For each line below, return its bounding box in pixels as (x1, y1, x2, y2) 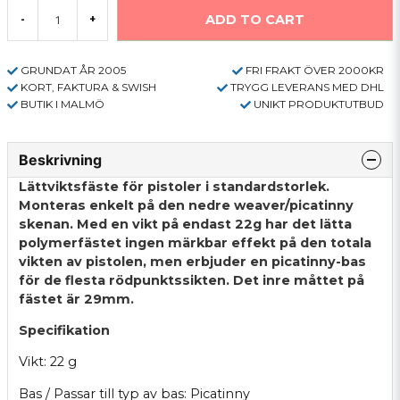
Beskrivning (19, 150, 102, 169)
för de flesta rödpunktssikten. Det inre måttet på (19, 271, 364, 288)
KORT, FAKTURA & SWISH (21, 79, 156, 94)
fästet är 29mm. (19, 290, 134, 307)
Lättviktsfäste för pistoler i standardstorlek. (19, 178, 329, 195)
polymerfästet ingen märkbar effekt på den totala (19, 234, 371, 251)
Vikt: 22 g (19, 354, 77, 371)
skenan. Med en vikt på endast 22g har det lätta (19, 215, 352, 232)
